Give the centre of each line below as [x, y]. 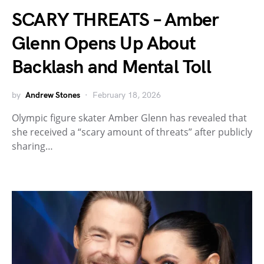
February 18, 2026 [127, 95]
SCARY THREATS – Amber [115, 20]
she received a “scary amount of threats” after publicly [132, 132]
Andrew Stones [53, 95]
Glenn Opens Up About [104, 44]
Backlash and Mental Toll [111, 67]
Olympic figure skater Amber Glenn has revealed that [129, 118]
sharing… [32, 146]
